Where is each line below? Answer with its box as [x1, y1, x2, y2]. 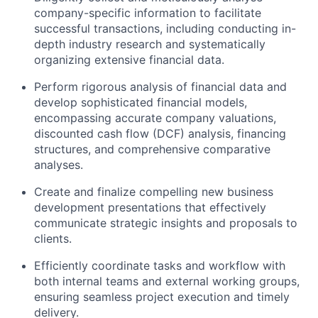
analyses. [34, 158, 83, 172]
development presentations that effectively [34, 200, 266, 214]
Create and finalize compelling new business [34, 185, 273, 199]
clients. [34, 231, 72, 246]
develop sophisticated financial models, [34, 95, 247, 109]
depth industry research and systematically [34, 37, 265, 51]
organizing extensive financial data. [34, 53, 224, 67]
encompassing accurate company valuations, [34, 111, 276, 125]
